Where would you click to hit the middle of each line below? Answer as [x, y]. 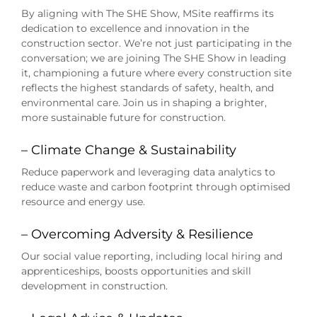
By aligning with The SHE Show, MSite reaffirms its [147, 14]
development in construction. [94, 286]
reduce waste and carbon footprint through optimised [155, 187]
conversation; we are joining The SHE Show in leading [154, 58]
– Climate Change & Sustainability [128, 150]
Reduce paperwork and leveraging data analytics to [148, 172]
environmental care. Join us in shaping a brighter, [144, 103]
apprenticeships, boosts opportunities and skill [136, 271]
